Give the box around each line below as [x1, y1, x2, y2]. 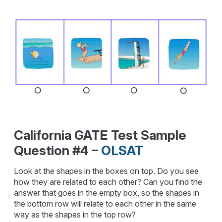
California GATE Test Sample [14, 127, 187, 143]
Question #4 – [14, 142, 102, 158]
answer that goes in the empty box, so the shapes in [14, 187, 200, 198]
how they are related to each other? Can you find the [14, 176, 203, 187]
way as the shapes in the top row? [14, 209, 136, 220]
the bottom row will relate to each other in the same [14, 198, 197, 209]
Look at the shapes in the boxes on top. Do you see [14, 166, 199, 176]
